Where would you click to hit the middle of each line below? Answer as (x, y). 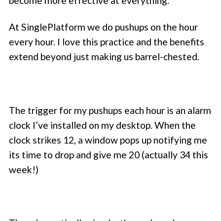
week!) (24, 169)
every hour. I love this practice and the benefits (107, 42)
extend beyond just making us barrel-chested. (104, 57)
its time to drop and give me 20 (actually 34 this (109, 154)
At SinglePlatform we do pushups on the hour (104, 27)
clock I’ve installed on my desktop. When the (103, 125)
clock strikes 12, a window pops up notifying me (108, 140)
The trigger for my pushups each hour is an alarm (110, 110)
